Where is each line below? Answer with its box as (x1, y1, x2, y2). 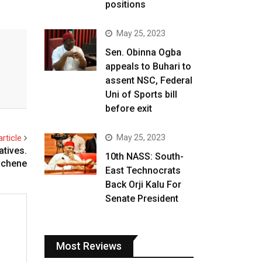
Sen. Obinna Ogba (105, 47, 182, 58)
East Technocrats (105, 165, 181, 176)
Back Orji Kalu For (105, 179, 182, 190)
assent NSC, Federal (105, 75, 193, 86)
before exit (105, 103, 153, 114)
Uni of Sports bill (105, 89, 178, 100)
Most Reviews (56, 240, 122, 252)
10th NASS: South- (105, 151, 184, 162)
